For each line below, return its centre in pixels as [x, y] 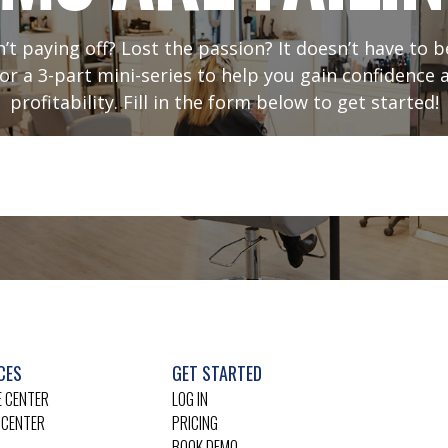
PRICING [195, 422]
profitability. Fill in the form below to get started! [224, 101]
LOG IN [190, 398]
